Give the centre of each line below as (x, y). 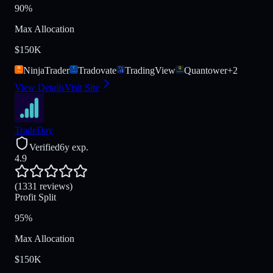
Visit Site (82, 87)
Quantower (206, 70)
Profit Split (35, 197)
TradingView (150, 70)
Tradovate (97, 70)
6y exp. (74, 147)
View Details (40, 87)
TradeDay (34, 130)
